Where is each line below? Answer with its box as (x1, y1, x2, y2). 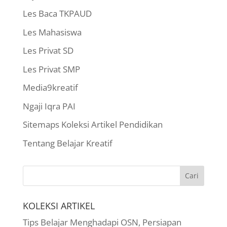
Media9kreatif (22, 82, 78, 94)
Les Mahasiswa (22, 26, 82, 38)
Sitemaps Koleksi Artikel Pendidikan (22, 119, 163, 131)
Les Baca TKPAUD (22, 8, 92, 20)
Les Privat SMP (22, 63, 80, 75)
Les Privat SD (22, 45, 73, 57)
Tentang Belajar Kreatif (22, 137, 112, 149)
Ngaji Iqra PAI (22, 100, 75, 112)
